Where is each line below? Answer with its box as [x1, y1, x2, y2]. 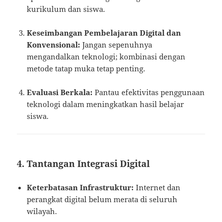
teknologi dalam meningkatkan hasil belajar [27, 99, 184, 110]
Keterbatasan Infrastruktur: [27, 182, 134, 193]
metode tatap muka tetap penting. [27, 63, 146, 74]
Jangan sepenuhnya [80, 40, 153, 50]
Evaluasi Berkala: [27, 87, 93, 98]
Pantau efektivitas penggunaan [93, 87, 205, 98]
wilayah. [27, 206, 57, 217]
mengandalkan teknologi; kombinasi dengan [27, 52, 186, 62]
